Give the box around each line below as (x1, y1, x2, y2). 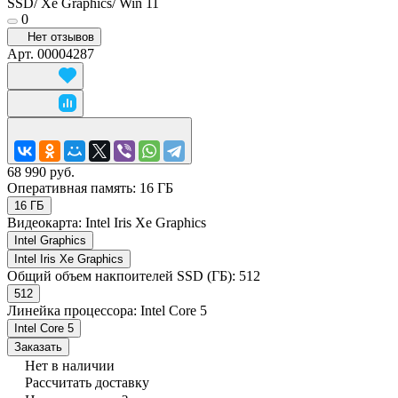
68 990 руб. (7, 163, 75, 179)
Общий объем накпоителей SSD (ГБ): (7, 267, 239, 283)
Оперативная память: (7, 179, 139, 195)
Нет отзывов (28, 29, 94, 44)
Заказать (14, 339, 62, 354)
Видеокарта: (7, 214, 85, 230)
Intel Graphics (14, 233, 86, 247)
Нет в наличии (25, 357, 115, 373)
